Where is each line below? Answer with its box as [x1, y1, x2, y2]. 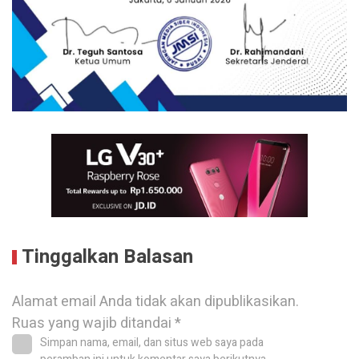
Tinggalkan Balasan [22, 243, 193, 272]
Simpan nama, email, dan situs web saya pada [40, 334, 264, 352]
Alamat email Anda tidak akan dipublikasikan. [12, 291, 299, 313]
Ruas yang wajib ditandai [12, 313, 175, 335]
